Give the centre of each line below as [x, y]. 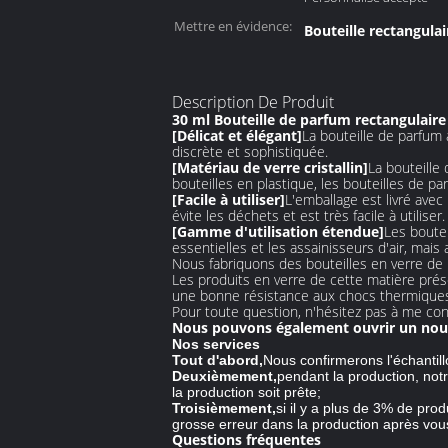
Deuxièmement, [224, 376]
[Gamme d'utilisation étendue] [278, 231]
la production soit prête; [246, 392]
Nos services [216, 344]
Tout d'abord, [217, 360]
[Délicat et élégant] [237, 135]
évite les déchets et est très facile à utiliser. [308, 215]
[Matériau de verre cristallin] [270, 167]
